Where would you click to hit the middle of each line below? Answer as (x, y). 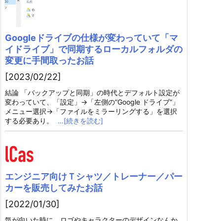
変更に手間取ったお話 (49, 60)
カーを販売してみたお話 (54, 188)
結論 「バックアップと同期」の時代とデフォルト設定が (92, 92)
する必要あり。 (30, 121)
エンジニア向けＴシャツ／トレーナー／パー (94, 176)
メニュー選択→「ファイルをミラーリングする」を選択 (91, 111)
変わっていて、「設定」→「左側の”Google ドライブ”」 (92, 102)
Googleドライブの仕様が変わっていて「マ (92, 38)
